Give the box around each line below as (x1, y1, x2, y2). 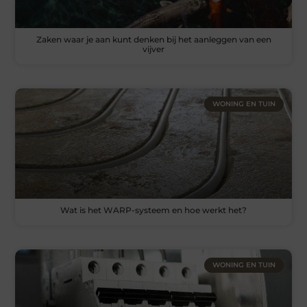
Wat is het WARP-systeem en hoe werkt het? (60, 204, 247, 215)
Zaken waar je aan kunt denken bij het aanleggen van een (36, 34, 271, 45)
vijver (143, 43, 164, 54)
